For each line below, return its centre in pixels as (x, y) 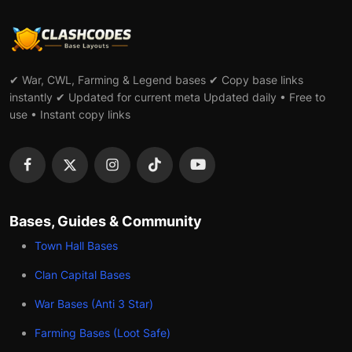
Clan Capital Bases (82, 274)
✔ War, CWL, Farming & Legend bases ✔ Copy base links (156, 79)
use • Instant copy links (70, 114)
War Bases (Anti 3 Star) (94, 303)
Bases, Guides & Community (106, 221)
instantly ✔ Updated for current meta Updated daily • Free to (167, 97)
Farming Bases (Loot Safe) (103, 332)
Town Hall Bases (76, 245)
